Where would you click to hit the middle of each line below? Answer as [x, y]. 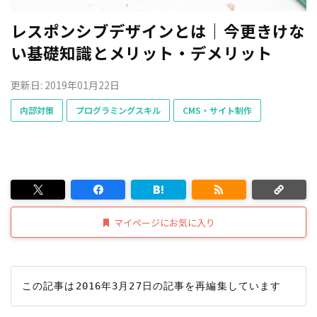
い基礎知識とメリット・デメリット [142, 52]
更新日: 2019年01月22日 [65, 85]
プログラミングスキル [118, 110]
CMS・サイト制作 [217, 110]
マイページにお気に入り [165, 222]
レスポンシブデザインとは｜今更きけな [158, 30]
